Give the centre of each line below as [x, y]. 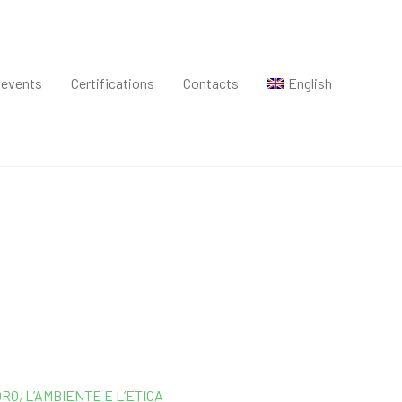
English [310, 83]
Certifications [113, 83]
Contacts [211, 83]
